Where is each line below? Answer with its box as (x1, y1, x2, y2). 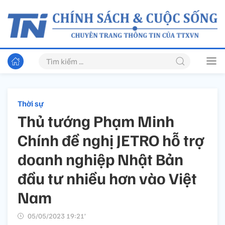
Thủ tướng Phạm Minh (18, 110, 174, 131)
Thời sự (18, 98, 44, 109)
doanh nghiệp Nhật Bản (18, 149, 183, 169)
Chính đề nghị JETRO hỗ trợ (18, 130, 204, 150)
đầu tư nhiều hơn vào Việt (18, 168, 197, 188)
